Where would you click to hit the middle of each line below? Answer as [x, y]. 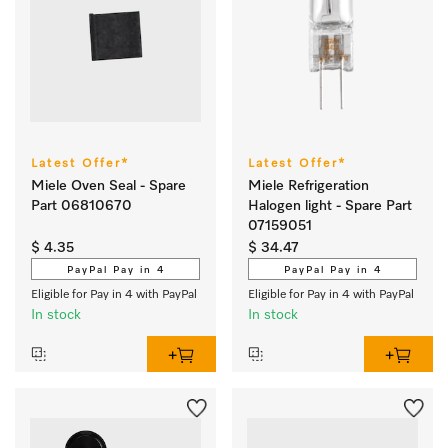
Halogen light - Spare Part [330, 206]
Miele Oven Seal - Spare [108, 186]
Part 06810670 [81, 206]
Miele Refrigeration [308, 186]
